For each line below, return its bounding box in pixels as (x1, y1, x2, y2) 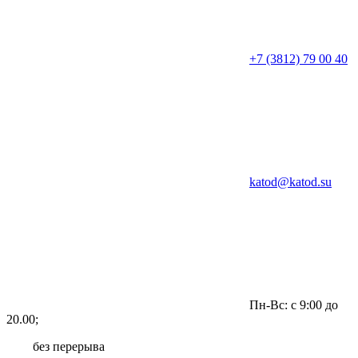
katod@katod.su (249, 174, 332, 189)
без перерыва (33, 339, 105, 353)
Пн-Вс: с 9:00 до (249, 297, 338, 312)
